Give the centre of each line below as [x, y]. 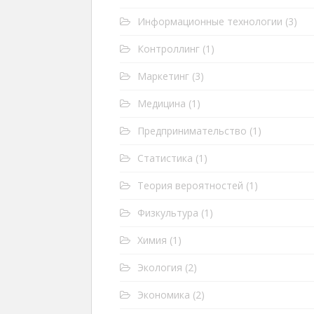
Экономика [164, 295]
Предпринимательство [192, 131]
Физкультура [168, 213]
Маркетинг [163, 76]
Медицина [162, 103]
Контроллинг [169, 49]
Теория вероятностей [190, 185]
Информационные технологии [210, 21]
